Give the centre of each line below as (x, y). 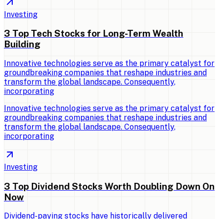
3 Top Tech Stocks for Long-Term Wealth (94, 33)
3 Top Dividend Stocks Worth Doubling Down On (109, 186)
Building (22, 44)
